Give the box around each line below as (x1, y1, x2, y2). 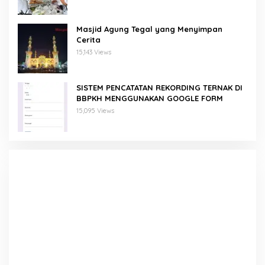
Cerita (76, 34, 101, 44)
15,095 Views (76, 106, 114, 115)
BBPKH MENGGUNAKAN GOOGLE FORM (76, 93, 223, 103)
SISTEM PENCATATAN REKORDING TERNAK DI (76, 82, 243, 92)
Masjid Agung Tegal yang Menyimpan (76, 24, 222, 34)
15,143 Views (76, 47, 111, 56)
